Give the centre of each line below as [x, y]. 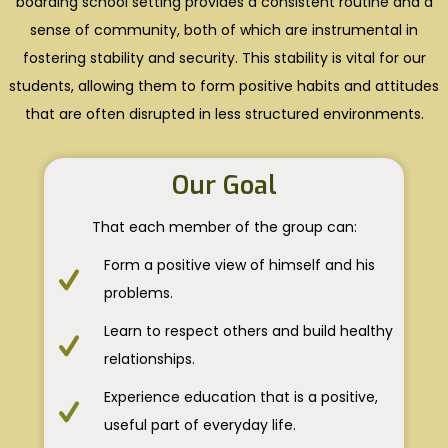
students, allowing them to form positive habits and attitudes [224, 86]
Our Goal [224, 186]
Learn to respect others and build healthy [248, 331]
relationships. [149, 359]
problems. [138, 293]
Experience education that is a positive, [241, 397]
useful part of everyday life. [200, 425]
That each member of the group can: [224, 227]
